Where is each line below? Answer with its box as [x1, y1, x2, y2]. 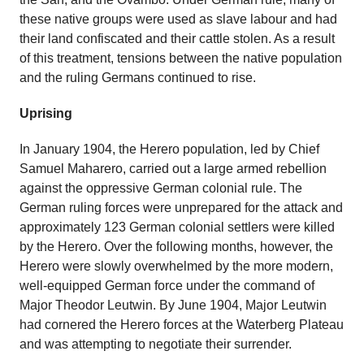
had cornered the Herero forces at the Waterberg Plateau [19, 318, 344, 331]
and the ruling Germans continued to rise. [19, 71, 256, 84]
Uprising [19, 106, 72, 120]
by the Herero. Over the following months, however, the [19, 240, 333, 253]
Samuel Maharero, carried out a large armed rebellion [19, 162, 327, 175]
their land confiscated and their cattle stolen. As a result [19, 32, 335, 45]
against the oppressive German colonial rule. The [19, 181, 302, 195]
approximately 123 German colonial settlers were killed [19, 220, 335, 234]
